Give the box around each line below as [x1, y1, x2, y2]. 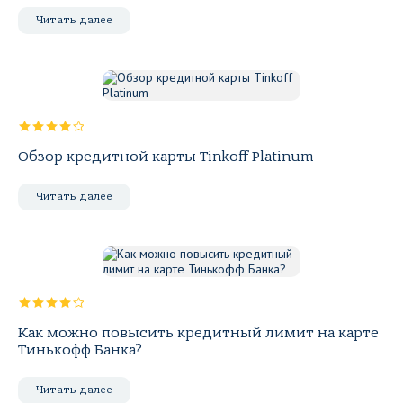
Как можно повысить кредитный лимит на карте [18, 325, 379, 341]
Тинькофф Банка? [18, 342, 142, 358]
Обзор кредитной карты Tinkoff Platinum [18, 148, 313, 165]
